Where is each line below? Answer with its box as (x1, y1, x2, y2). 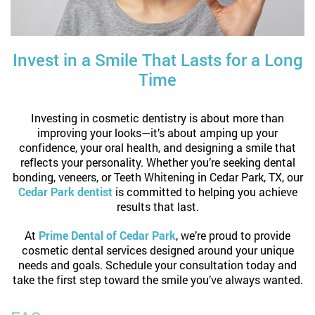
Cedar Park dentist (18, 184, 112, 199)
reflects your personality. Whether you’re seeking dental (20, 154, 295, 169)
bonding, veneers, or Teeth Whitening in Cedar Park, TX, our (12, 169, 303, 184)
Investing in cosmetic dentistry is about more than (31, 110, 284, 125)
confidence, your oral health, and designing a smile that (19, 139, 296, 155)
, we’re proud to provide (176, 227, 290, 243)
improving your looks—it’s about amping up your (37, 124, 278, 140)
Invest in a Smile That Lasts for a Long (12, 48, 303, 71)
